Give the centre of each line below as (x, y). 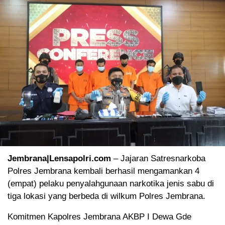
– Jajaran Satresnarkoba (158, 158)
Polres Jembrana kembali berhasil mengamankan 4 (103, 171)
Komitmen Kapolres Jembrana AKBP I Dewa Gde (99, 216)
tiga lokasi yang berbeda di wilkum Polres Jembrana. (106, 196)
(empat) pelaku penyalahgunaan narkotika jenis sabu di (111, 183)
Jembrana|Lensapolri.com (59, 158)
